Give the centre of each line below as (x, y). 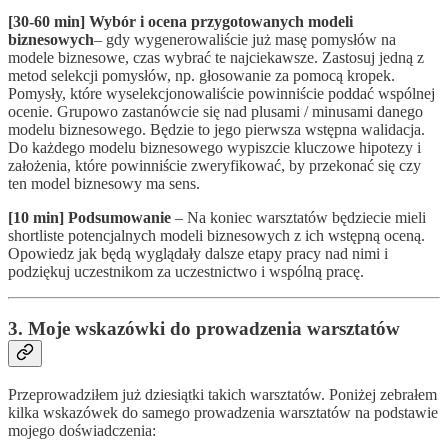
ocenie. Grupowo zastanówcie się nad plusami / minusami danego (215, 112)
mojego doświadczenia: (82, 430)
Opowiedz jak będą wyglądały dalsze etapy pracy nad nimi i (198, 254)
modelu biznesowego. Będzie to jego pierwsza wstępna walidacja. (216, 130)
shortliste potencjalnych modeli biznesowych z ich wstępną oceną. (216, 236)
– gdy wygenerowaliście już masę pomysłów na (245, 40)
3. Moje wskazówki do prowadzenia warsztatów (204, 328)
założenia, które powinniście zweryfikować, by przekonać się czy (214, 166)
